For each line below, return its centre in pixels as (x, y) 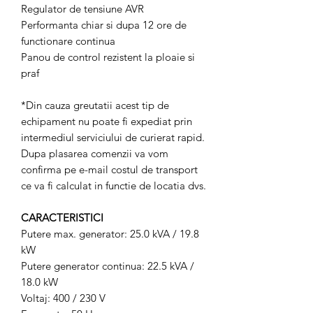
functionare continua (68, 41)
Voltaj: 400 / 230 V (63, 298)
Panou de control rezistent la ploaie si (108, 57)
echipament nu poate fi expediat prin (107, 121)
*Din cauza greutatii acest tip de (95, 105)
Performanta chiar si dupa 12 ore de (104, 25)
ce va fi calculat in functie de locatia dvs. (114, 185)
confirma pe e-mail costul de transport (109, 169)
